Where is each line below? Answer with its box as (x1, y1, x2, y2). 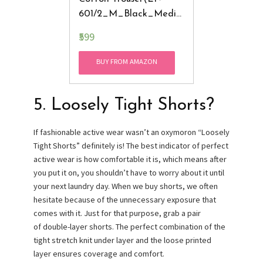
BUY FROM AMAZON (96, 57, 158, 66)
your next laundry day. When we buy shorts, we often (33, 181, 218, 192)
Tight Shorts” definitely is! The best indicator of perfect (33, 140, 228, 151)
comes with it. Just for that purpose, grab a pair (33, 208, 201, 219)
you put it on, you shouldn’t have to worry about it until (33, 167, 224, 178)
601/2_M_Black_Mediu (79, 9, 181, 19)
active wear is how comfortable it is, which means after (33, 154, 227, 165)
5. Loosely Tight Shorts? (33, 97, 214, 114)
